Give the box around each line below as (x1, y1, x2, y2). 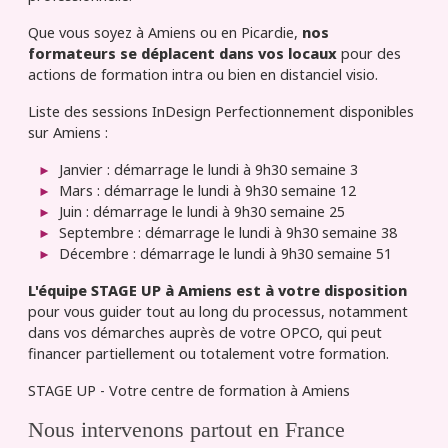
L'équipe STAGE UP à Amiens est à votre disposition (28, 280, 407, 300)
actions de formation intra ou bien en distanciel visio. (28, 64, 378, 84)
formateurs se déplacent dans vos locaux (28, 43, 337, 63)
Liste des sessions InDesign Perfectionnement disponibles (28, 101, 414, 121)
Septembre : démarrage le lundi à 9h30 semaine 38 (59, 222, 397, 242)
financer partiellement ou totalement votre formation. (28, 343, 389, 363)
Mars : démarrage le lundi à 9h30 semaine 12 (59, 180, 356, 200)
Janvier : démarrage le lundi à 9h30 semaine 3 (59, 159, 358, 179)
